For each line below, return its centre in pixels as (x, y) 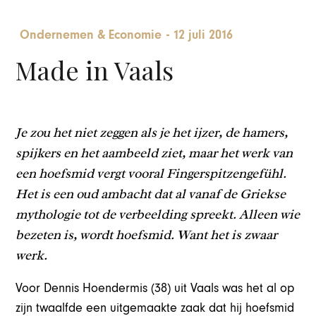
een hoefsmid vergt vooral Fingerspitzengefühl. (151, 173)
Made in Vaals (95, 69)
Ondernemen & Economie (91, 35)
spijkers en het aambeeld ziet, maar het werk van (154, 153)
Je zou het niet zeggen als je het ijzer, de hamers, (152, 132)
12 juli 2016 (203, 35)
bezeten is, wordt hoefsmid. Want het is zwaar (147, 235)
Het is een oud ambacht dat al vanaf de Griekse (151, 194)
